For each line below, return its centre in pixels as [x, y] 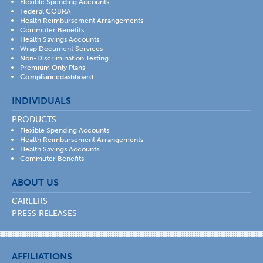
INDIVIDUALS [41, 101]
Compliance [40, 77]
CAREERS [30, 201]
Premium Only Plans [53, 68]
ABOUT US [35, 182]
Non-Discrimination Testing [64, 58]
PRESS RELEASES [44, 213]
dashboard [77, 77]
